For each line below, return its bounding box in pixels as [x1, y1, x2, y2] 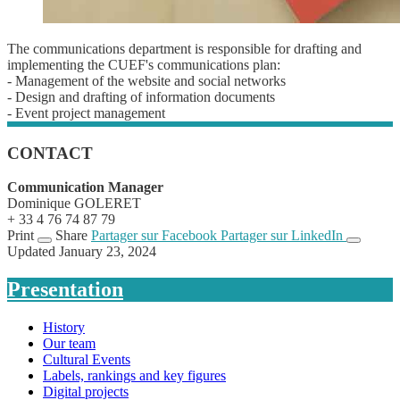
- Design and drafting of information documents [7, 88, 275, 104]
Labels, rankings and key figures [43, 368, 226, 384]
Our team [43, 336, 96, 352]
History [43, 320, 85, 336]
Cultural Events [43, 352, 130, 368]
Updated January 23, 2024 [7, 244, 156, 260]
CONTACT [7, 143, 93, 162]
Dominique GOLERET [7, 196, 141, 212]
